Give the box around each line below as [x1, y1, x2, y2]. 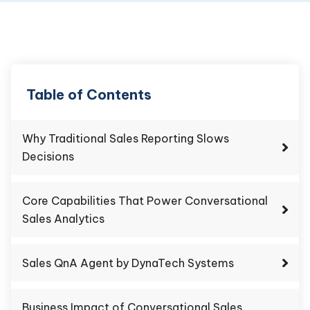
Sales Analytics [22, 212, 104, 226]
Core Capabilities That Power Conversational [22, 194, 268, 208]
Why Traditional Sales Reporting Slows [22, 131, 229, 145]
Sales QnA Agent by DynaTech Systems [22, 256, 234, 270]
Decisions [22, 149, 74, 163]
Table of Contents [26, 86, 152, 103]
